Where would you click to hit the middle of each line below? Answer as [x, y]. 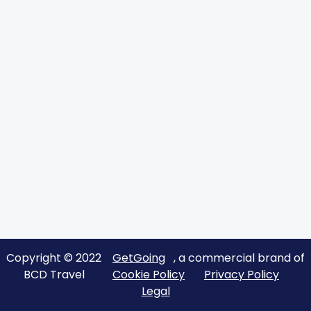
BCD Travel [54, 275]
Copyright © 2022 [55, 258]
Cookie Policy [149, 275]
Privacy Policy [242, 275]
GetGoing [139, 258]
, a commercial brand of [239, 258]
